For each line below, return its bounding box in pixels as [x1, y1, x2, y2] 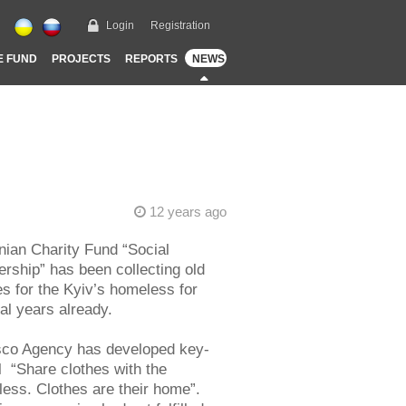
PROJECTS [51, 53, 111, 65]
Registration [150, 19, 210, 32]
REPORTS [124, 53, 178, 65]
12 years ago [145, 204, 227, 219]
